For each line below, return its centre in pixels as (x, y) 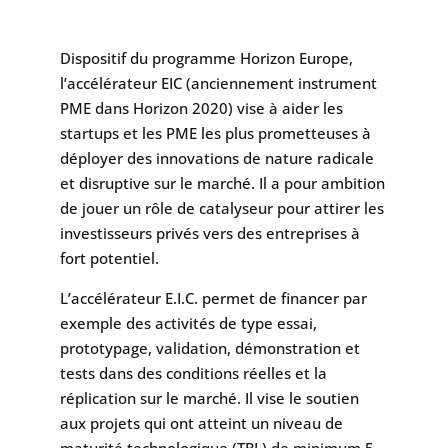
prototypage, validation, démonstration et (209, 347)
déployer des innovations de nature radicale (216, 157)
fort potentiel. (109, 257)
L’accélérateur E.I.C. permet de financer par (213, 297)
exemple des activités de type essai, (188, 322)
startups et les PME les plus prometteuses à (215, 132)
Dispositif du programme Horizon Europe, (206, 57)
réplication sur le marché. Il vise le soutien (209, 397)
